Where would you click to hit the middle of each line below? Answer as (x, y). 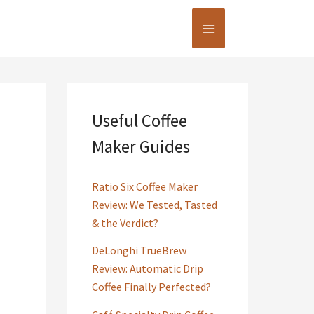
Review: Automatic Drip (147, 269)
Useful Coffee (139, 120)
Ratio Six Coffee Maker (144, 186)
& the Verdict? (125, 223)
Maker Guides (141, 146)
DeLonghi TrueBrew (139, 251)
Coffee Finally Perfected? (151, 287)
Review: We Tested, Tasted (154, 204)
